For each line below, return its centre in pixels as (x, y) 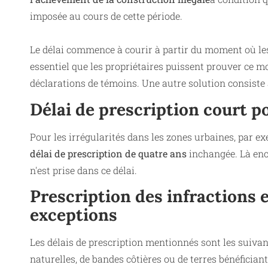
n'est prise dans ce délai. (83, 170)
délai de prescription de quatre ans (108, 153)
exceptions (74, 215)
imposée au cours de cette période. (106, 16)
